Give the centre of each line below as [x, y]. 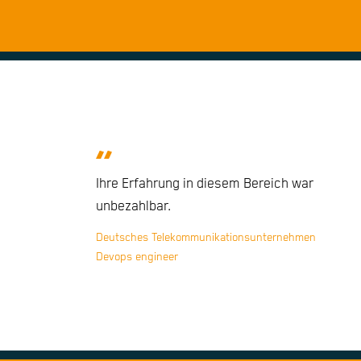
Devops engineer [137, 257]
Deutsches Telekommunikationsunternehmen [205, 238]
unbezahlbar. [133, 207]
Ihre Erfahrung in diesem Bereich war [204, 185]
